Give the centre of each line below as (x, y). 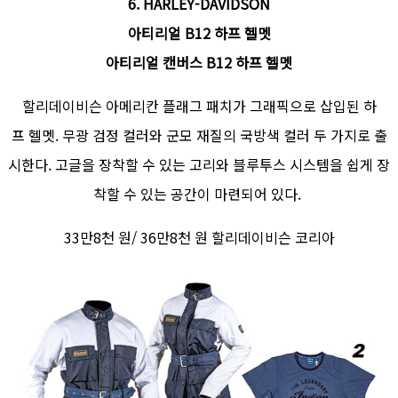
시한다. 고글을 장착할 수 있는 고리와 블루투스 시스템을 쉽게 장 (199, 165)
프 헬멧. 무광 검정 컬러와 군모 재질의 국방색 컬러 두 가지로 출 (199, 135)
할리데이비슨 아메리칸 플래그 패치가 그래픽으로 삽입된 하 (199, 106)
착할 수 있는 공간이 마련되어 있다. (199, 194)
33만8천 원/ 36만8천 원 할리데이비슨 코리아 (199, 238)
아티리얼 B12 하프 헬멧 (199, 33)
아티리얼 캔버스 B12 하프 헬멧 (199, 63)
